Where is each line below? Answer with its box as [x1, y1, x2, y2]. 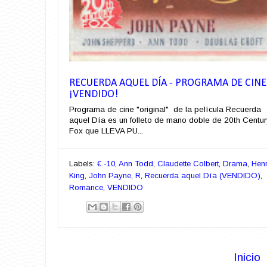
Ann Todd [119, 159, 153, 169]
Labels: [69, 159, 97, 169]
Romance [69, 183, 103, 193]
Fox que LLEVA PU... [69, 126, 143, 136]
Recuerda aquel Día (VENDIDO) [145, 171, 260, 181]
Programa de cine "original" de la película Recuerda [69, 105, 261, 114]
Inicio [234, 250, 260, 263]
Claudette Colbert [157, 159, 219, 169]
